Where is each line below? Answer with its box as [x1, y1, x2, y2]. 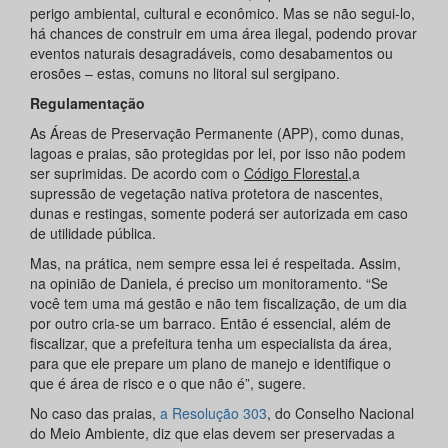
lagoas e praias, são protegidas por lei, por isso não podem [30, 143, 406, 164]
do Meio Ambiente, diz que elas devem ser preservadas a [30, 423, 395, 444]
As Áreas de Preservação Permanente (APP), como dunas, [30, 123, 404, 144]
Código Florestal [244, 163, 348, 184]
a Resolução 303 [160, 403, 267, 424]
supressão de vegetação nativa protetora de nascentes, [30, 183, 383, 204]
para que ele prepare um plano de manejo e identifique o [30, 353, 391, 374]
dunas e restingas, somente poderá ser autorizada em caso [30, 203, 408, 224]
